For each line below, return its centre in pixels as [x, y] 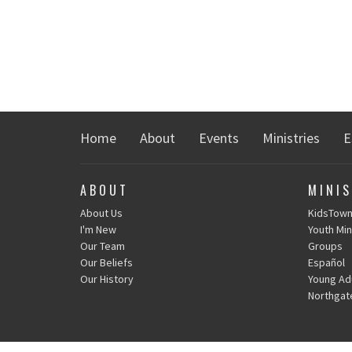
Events [219, 138]
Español [326, 262]
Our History [107, 279]
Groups [325, 246]
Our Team [103, 246]
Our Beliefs [106, 262]
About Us [101, 213]
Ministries [291, 138]
